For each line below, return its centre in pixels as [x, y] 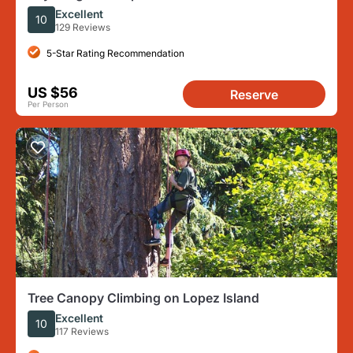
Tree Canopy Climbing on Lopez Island [143, 298]
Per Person [48, 104]
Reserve [254, 95]
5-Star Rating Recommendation [115, 53]
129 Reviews [83, 27]
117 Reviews [82, 331]
